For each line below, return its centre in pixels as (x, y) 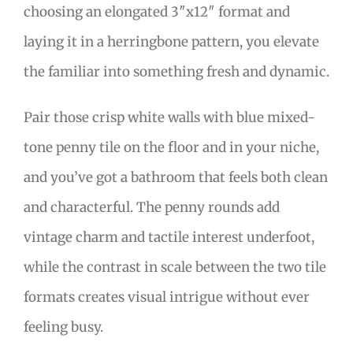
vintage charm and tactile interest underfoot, (169, 238)
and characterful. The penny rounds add (152, 208)
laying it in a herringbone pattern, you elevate (171, 42)
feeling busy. (63, 327)
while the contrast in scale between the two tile (175, 268)
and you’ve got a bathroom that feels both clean (176, 178)
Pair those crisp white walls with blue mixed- (169, 118)
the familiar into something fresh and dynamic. (176, 72)
